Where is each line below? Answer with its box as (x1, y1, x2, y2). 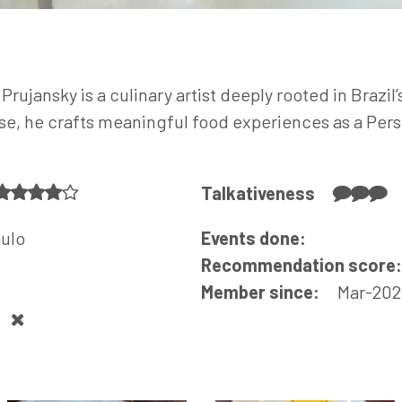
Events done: (201, 227, 306, 249)
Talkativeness (201, 182, 319, 204)
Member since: (201, 281, 323, 302)
